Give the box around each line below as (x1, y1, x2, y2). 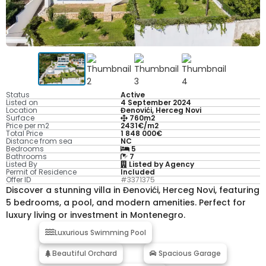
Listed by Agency (126, 159, 194, 169)
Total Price (6, 128, 43, 138)
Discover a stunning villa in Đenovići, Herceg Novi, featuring (6, 184, 259, 196)
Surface (6, 113, 34, 123)
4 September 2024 (120, 97, 191, 107)
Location (6, 105, 37, 115)
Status (6, 90, 30, 100)
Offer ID (6, 175, 31, 185)
